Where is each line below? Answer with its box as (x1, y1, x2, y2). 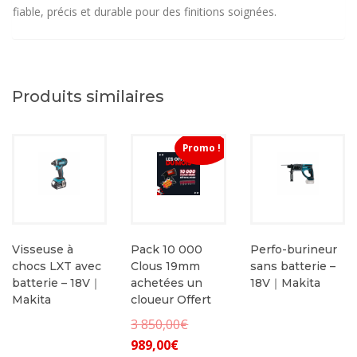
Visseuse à (12, 241, 73, 257)
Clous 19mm (131, 258, 201, 273)
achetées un (131, 275, 203, 290)
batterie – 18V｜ (12, 275, 101, 290)
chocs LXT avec (12, 258, 101, 273)
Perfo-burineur (249, 241, 337, 257)
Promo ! (182, 141, 221, 155)
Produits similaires (12, 87, 164, 107)
